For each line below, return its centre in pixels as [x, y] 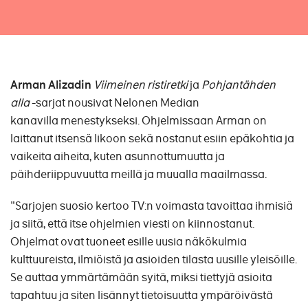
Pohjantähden [239, 85]
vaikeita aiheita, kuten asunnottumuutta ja [118, 156]
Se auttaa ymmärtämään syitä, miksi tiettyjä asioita [141, 277]
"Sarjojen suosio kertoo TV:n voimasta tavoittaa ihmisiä [152, 206]
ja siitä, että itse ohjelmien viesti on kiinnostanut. [132, 224]
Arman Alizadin [52, 85]
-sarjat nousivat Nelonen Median [114, 103]
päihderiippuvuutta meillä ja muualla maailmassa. [140, 174]
